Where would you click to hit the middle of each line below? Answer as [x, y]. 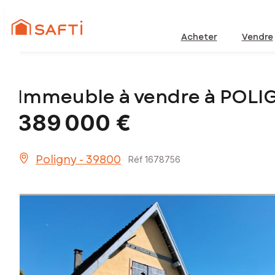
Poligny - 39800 [78, 160]
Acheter [199, 37]
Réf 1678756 [154, 160]
